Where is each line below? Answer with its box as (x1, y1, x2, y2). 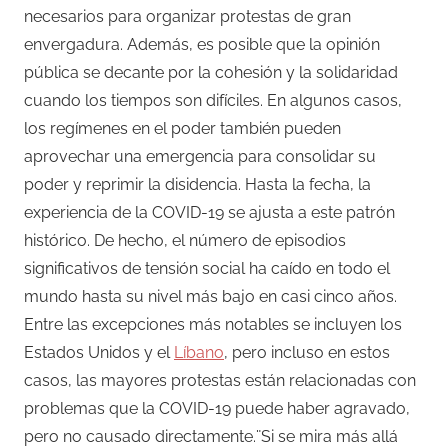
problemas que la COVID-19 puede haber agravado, (24, 398, 410, 418)
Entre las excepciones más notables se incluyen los (24, 314, 402, 334)
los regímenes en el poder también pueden (24, 118, 341, 138)
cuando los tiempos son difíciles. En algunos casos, (24, 90, 402, 110)
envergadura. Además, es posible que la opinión (24, 34, 380, 54)
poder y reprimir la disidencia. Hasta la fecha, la (24, 174, 371, 194)
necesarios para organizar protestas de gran (24, 6, 351, 26)
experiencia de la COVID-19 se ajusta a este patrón (24, 202, 395, 222)
